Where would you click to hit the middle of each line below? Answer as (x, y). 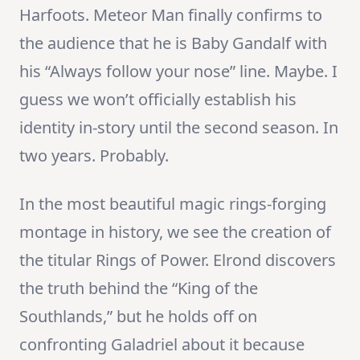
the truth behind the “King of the (139, 288)
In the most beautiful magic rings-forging (173, 204)
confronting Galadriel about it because (162, 345)
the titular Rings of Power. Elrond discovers (178, 260)
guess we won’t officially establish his (158, 100)
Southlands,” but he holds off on (138, 317)
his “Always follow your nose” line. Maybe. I (178, 72)
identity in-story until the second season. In (179, 128)
